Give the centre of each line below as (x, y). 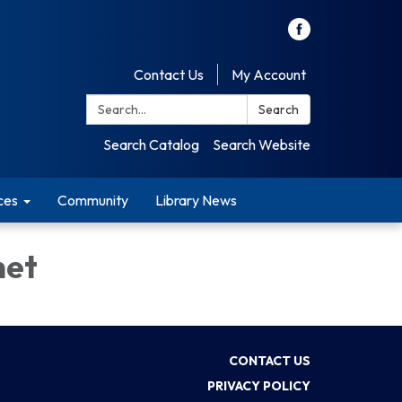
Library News (196, 200)
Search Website (262, 144)
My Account (269, 74)
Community (93, 200)
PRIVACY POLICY (259, 385)
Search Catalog (151, 144)
